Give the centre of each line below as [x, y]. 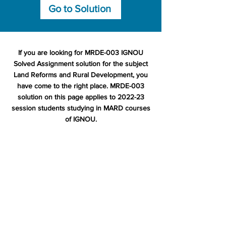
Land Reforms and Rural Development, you [81, 75]
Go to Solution [80, 9]
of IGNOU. [81, 119]
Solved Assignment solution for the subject [81, 64]
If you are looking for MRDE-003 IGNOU [81, 52]
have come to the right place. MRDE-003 [81, 86]
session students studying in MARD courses [81, 108]
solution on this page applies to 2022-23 [81, 97]
